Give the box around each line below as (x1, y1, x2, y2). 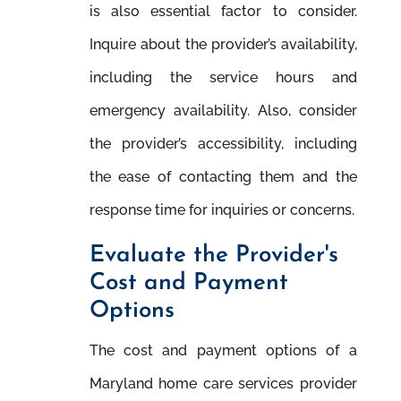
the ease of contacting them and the (89, 167, 357, 185)
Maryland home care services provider (89, 375, 357, 393)
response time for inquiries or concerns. (89, 200, 354, 218)
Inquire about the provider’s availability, (89, 35, 357, 53)
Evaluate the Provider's (89, 243, 338, 269)
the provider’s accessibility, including (89, 134, 357, 152)
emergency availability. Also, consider (89, 101, 357, 119)
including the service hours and (89, 68, 357, 86)
